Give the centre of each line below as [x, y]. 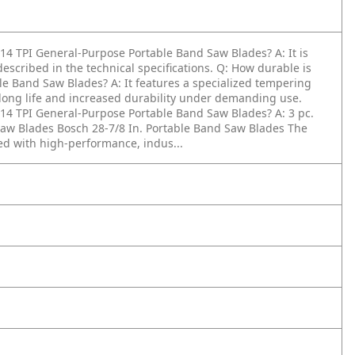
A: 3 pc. [294, 113]
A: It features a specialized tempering [211, 83]
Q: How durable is [264, 68]
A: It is [292, 53]
